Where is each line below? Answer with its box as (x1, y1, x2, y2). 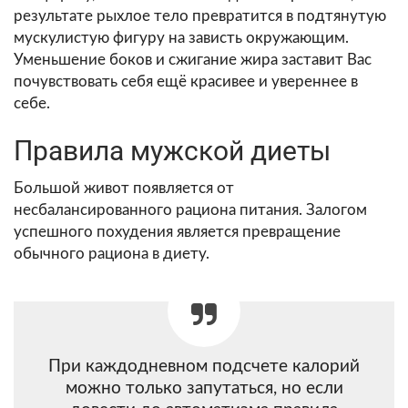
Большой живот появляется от (14, 179, 234, 196)
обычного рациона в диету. (14, 245, 209, 261)
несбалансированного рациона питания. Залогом (14, 201, 367, 218)
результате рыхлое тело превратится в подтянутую (14, 7, 386, 24)
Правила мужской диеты (14, 134, 331, 167)
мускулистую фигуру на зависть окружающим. (14, 29, 349, 46)
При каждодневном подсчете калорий (48, 357, 360, 375)
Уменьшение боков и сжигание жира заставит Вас (14, 51, 372, 67)
